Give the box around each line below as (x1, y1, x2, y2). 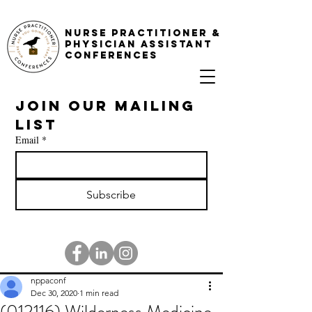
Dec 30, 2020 (31, 288, 77, 298)
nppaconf (31, 275, 66, 286)
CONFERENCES (65, 49, 158, 61)
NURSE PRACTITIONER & (65, 27, 221, 39)
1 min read (79, 288, 118, 298)
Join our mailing (15, 97, 196, 114)
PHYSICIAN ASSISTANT (65, 38, 212, 50)
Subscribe (86, 188, 136, 201)
